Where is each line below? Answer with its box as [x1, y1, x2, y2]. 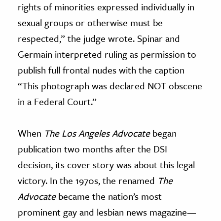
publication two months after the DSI [18, 142, 167, 155]
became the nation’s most [56, 189, 162, 203]
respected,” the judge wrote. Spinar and [18, 31, 180, 45]
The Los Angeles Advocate [44, 126, 150, 140]
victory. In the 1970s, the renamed [18, 173, 157, 187]
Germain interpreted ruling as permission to [18, 47, 196, 61]
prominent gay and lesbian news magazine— [18, 205, 196, 219]
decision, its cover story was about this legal [18, 157, 195, 171]
